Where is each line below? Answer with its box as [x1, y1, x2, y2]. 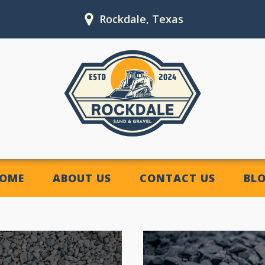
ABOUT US [52, 171, 111, 185]
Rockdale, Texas [99, 12, 183, 26]
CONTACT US [139, 171, 215, 185]
